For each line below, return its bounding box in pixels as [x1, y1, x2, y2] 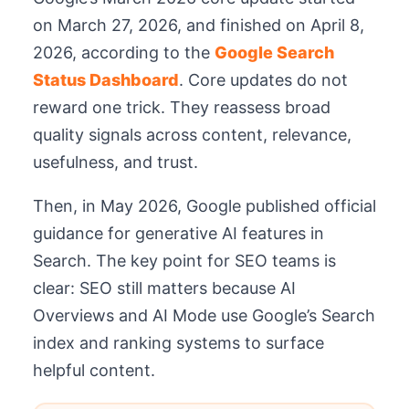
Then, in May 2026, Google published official [33, 196, 376, 215]
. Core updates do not [179, 70, 348, 89]
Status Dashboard [33, 70, 179, 89]
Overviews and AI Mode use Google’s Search [33, 306, 375, 325]
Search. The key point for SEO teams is [33, 251, 336, 270]
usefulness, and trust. [33, 152, 198, 172]
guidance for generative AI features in [33, 224, 324, 243]
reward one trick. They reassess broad [33, 98, 330, 117]
